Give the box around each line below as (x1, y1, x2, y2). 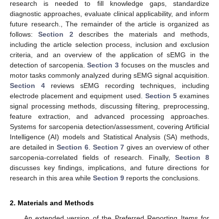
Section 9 (93, 174, 124, 182)
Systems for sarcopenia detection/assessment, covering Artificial (10, 123, 209, 131)
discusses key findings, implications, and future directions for (10, 164, 209, 172)
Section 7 (92, 143, 125, 152)
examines (176, 92, 210, 100)
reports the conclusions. (124, 174, 200, 182)
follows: (10, 30, 39, 39)
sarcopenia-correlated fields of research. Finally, (10, 153, 175, 162)
